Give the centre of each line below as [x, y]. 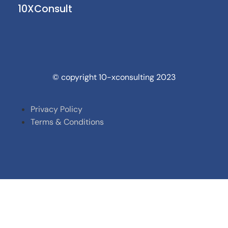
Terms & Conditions [67, 122]
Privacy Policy [56, 109]
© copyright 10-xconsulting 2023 [114, 77]
